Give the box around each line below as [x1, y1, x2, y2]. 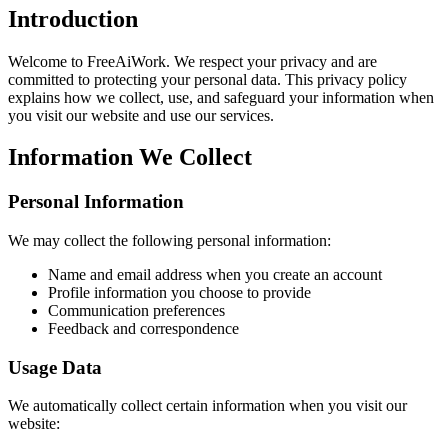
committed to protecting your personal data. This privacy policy [8, 70, 407, 88]
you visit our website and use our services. [8, 106, 274, 124]
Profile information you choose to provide [48, 284, 311, 302]
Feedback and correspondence [48, 320, 239, 338]
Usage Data [8, 356, 102, 378]
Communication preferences [48, 302, 225, 320]
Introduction [8, 5, 138, 32]
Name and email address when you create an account [48, 266, 382, 284]
